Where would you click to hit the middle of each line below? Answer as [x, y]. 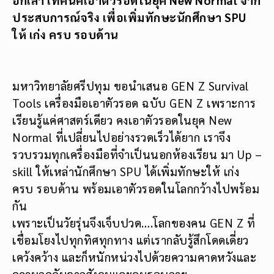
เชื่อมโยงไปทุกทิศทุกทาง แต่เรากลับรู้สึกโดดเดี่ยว [131, 240]
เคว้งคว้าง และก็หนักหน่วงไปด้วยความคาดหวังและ [134, 257]
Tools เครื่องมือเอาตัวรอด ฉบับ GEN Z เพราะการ [134, 103]
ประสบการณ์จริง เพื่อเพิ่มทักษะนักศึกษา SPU [129, 17]
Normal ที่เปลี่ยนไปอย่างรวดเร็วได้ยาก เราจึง [121, 137]
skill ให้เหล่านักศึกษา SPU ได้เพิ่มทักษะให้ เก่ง [126, 172]
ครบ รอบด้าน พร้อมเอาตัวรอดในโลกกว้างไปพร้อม [136, 189]
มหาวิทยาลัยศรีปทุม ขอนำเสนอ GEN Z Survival [131, 86]
